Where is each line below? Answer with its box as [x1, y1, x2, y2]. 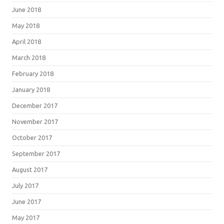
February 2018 [12, 69, 53, 77]
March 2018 [12, 53, 45, 61]
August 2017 [12, 165, 47, 173]
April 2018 [12, 37, 41, 45]
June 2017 [12, 197, 41, 205]
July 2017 [12, 181, 38, 189]
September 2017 [12, 149, 60, 157]
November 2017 [12, 117, 58, 125]
